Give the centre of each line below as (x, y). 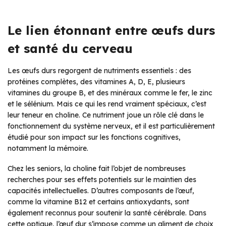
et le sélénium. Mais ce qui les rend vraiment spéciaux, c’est (107, 104)
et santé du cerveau (70, 48)
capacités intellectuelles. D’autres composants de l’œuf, (101, 190)
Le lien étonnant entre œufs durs (111, 30)
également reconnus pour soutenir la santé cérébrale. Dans (107, 213)
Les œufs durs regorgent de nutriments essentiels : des (99, 70)
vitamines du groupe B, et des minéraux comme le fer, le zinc (110, 93)
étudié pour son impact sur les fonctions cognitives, (94, 137)
